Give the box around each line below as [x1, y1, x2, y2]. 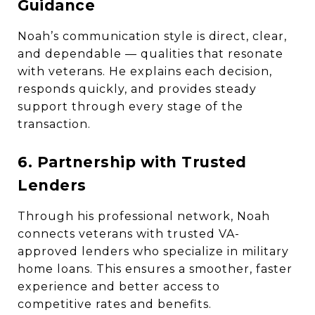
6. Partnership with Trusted [18, 153, 247, 171]
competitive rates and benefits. [18, 297, 212, 311]
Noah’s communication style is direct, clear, [18, 30, 287, 43]
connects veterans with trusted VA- [18, 227, 240, 240]
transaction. [18, 117, 91, 131]
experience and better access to [18, 280, 220, 293]
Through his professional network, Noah [18, 210, 270, 223]
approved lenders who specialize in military [18, 245, 289, 258]
